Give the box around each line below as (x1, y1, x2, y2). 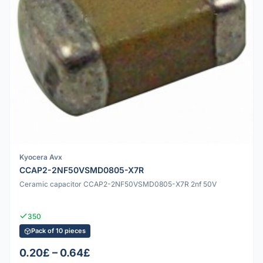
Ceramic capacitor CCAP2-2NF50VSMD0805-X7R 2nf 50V (19, 180, 217, 189)
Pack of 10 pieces (31, 227, 86, 235)
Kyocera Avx (19, 152, 62, 161)
